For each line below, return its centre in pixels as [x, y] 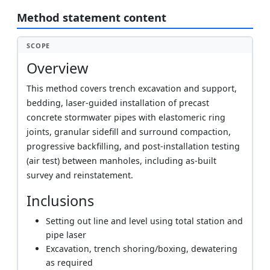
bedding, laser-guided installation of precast [118, 102]
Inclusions [61, 200]
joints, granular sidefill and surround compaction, [129, 131]
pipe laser [66, 234]
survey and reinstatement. [80, 175]
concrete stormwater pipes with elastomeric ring [126, 117]
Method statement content [92, 17]
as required [70, 262]
